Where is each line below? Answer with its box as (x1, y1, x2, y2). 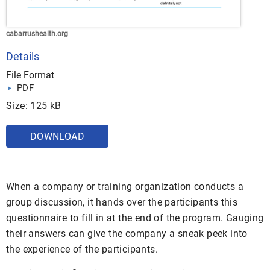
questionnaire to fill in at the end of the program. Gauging (6, 212, 264, 224)
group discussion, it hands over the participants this (6, 196, 238, 208)
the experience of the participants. (6, 243, 158, 255)
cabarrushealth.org (6, 29, 68, 38)
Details (6, 49, 39, 63)
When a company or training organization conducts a (6, 180, 243, 192)
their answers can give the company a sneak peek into (6, 227, 248, 239)
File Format (6, 69, 54, 81)
